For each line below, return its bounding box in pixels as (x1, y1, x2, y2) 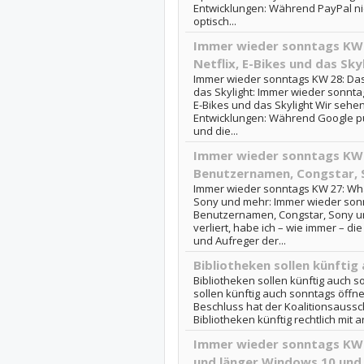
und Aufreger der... (193, 233, 286, 248)
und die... (193, 123, 238, 138)
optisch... (193, 14, 236, 28)
